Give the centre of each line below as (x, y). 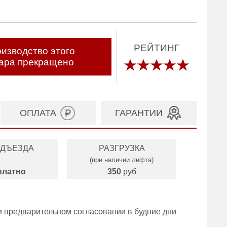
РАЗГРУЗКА (122, 148)
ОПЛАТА (38, 113)
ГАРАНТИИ (139, 113)
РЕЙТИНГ (157, 48)
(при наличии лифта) (122, 160)
